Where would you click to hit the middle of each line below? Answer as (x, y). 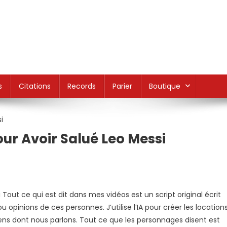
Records (82, 86)
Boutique (165, 86)
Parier (122, 86)
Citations (35, 86)
